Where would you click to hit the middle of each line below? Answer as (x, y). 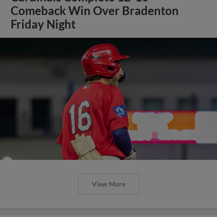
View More (108, 184)
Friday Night (43, 24)
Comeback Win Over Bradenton (95, 10)
